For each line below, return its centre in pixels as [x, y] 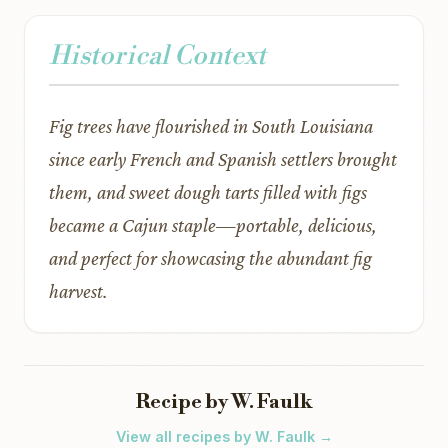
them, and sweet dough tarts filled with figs [208, 192]
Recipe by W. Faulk [224, 402]
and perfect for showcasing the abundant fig [210, 258]
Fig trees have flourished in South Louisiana [211, 126]
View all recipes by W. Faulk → [224, 436]
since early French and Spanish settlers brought [223, 159]
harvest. [78, 291]
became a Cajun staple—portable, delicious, [213, 225]
